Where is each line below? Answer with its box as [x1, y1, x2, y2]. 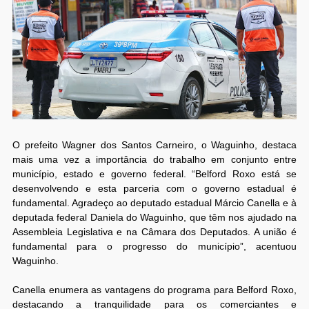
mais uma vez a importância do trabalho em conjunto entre [12, 154, 297, 166]
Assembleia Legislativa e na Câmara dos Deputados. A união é [12, 226, 297, 238]
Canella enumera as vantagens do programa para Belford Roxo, [12, 284, 297, 296]
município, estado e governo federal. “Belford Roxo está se [12, 168, 297, 180]
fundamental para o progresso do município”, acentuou [12, 241, 297, 252]
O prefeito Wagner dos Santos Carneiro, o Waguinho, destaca [12, 139, 297, 151]
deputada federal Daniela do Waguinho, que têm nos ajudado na [12, 212, 297, 223]
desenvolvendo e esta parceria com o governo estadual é [12, 183, 297, 195]
